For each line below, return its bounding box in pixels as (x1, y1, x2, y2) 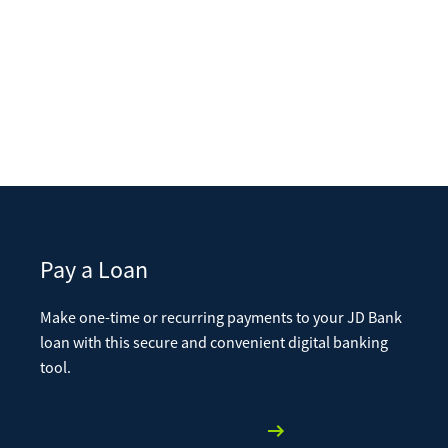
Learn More (168, 418, 256, 442)
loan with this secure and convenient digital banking (40, 332, 388, 353)
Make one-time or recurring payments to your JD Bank (40, 307, 402, 328)
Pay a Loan (40, 254, 148, 285)
